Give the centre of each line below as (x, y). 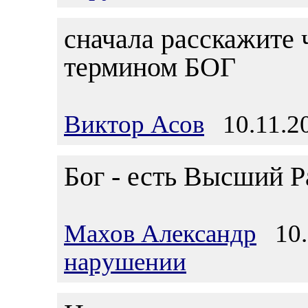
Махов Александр (160, 233)
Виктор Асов (134, 124)
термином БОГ (150, 67)
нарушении (125, 262)
